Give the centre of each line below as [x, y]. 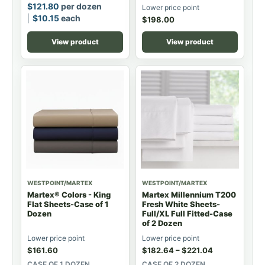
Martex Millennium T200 [189, 195]
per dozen [80, 7]
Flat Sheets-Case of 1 [68, 204]
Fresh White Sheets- [181, 204]
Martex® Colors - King [69, 195]
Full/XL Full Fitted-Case [187, 214]
